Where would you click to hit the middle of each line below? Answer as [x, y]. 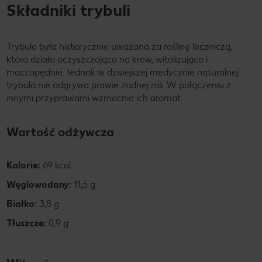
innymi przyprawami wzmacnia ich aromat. [94, 98]
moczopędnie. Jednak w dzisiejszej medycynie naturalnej [123, 73]
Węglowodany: [39, 185]
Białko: [22, 204]
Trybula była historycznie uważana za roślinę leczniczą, [119, 47]
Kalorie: [23, 166]
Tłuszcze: [26, 223]
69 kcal [56, 166]
